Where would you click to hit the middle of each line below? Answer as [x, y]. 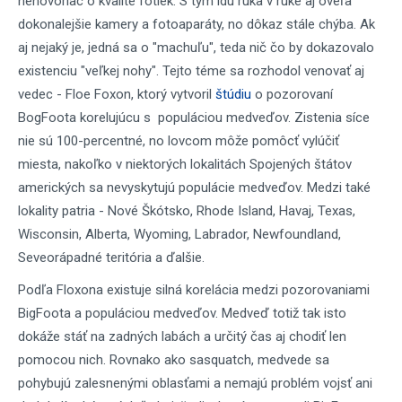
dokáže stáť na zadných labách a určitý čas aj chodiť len [182, 336]
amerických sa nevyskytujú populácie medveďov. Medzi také [194, 188]
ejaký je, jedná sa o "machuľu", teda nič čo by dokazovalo [206, 48]
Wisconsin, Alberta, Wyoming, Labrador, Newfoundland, [179, 234]
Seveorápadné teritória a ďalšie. [111, 258]
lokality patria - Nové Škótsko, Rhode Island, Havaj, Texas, [187, 211]
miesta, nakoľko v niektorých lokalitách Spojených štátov [185, 164]
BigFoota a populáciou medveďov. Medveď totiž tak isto [182, 313]
